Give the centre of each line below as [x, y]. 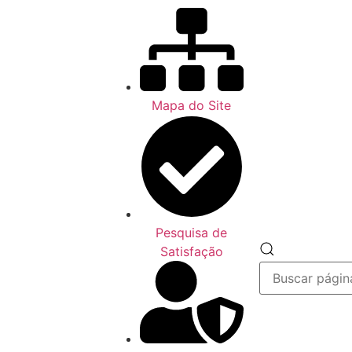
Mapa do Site [192, 105]
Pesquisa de [192, 232]
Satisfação [191, 251]
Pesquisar [302, 246]
